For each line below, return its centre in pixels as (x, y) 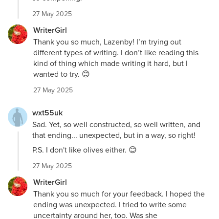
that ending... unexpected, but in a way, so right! (114, 135)
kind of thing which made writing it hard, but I (110, 63)
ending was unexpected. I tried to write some (110, 204)
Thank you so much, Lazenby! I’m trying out (107, 41)
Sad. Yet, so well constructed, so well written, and (116, 124)
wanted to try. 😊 (62, 74)
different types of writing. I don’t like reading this (116, 52)
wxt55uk (47, 112)
